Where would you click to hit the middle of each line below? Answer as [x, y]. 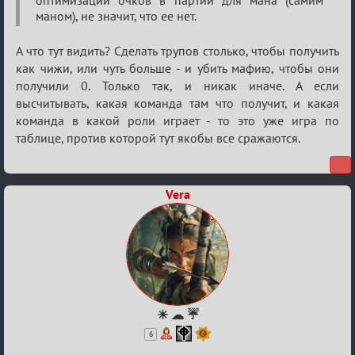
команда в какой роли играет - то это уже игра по [177, 120]
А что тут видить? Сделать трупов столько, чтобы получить [177, 51]
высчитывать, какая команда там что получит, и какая [177, 103]
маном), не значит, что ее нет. [116, 16]
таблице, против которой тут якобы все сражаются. [158, 138]
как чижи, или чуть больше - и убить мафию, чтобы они [177, 68]
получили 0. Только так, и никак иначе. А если [177, 86]
